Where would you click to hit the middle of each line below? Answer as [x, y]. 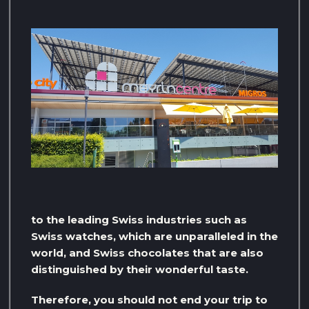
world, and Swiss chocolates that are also [147, 252]
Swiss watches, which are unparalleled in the [154, 236]
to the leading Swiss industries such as [139, 219]
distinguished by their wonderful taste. [140, 269]
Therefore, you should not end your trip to [149, 299]
